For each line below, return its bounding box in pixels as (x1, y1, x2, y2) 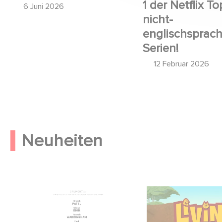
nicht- (143, 12, 173, 27)
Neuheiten (21, 130, 103, 152)
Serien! (143, 41, 178, 55)
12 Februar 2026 (154, 58, 209, 69)
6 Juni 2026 (23, 1, 64, 11)
